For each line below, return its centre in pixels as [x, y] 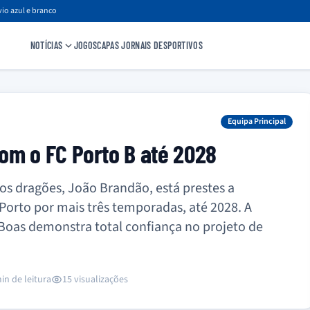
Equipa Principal [257, 121]
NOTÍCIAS [46, 45]
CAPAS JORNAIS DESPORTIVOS [150, 45]
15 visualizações [95, 280]
